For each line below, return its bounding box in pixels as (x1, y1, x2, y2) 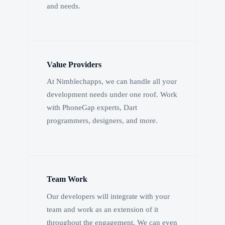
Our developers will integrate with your (47, 192, 170, 200)
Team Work (47, 174, 87, 184)
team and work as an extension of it (47, 205, 158, 213)
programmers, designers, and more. (47, 117, 158, 125)
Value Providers (47, 59, 101, 69)
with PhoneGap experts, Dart (47, 103, 137, 112)
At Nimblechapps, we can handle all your (47, 77, 177, 86)
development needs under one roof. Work (47, 90, 177, 99)
